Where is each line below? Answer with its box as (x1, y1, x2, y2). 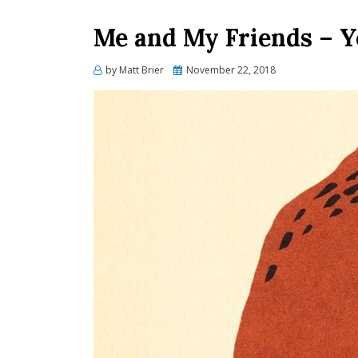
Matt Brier (119, 63, 164, 77)
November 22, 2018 (186, 63, 276, 77)
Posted (173, 62, 205, 76)
